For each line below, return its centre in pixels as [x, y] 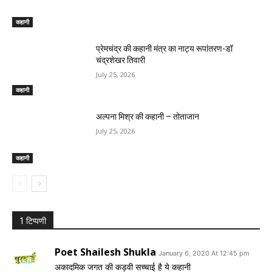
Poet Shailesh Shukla [105, 252]
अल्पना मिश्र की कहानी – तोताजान [148, 117]
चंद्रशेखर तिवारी [121, 60]
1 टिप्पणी [33, 221]
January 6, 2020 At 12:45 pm [204, 253]
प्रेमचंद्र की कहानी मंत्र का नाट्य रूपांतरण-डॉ [165, 49]
